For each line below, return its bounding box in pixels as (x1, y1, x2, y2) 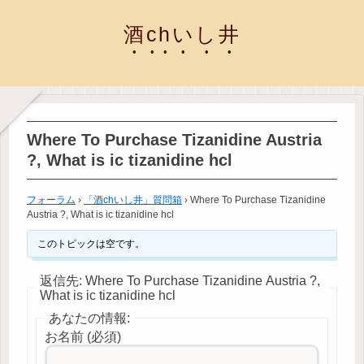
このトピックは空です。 (37, 237, 145, 249)
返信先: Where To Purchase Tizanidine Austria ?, (40, 273, 320, 288)
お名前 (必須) (45, 329, 121, 344)
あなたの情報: (49, 310, 130, 325)
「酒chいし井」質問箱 (84, 193, 182, 206)
